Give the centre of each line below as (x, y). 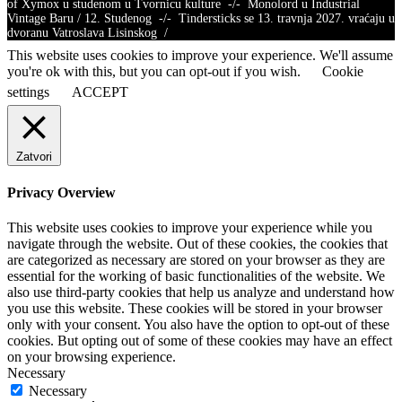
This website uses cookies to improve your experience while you (190, 228)
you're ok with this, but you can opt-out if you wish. (156, 71)
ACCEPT (100, 92)
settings (28, 92)
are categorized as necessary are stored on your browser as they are (196, 260)
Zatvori (34, 156)
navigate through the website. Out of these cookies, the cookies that (197, 244)
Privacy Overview (61, 193)
